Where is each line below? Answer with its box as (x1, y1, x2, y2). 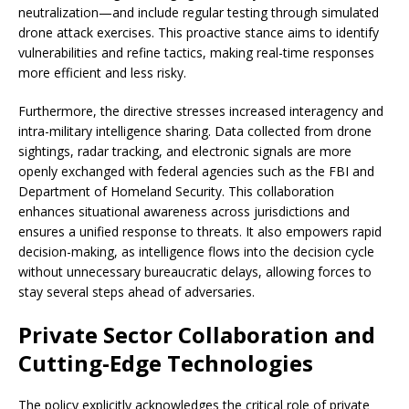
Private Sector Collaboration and (18, 320, 375, 351)
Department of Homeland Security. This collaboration (18, 183, 334, 201)
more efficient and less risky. (18, 64, 186, 82)
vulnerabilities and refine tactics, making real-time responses (18, 44, 374, 62)
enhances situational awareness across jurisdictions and (18, 203, 350, 221)
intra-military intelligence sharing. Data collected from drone (18, 122, 372, 141)
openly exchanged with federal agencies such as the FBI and (18, 163, 374, 181)
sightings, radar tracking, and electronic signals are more (18, 142, 351, 161)
